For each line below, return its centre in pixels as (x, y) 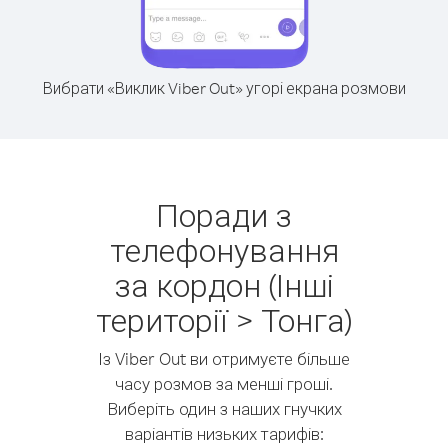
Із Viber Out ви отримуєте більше (224, 358)
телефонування (224, 249)
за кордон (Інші (224, 284)
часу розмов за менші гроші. (224, 383)
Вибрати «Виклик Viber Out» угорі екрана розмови (224, 88)
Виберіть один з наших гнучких (224, 408)
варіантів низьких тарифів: (224, 433)
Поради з (224, 214)
